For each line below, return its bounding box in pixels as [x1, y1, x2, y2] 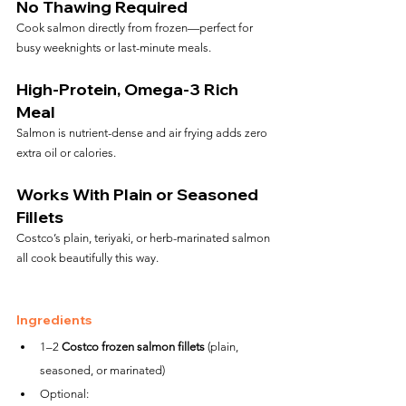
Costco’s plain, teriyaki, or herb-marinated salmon [16, 231, 273, 245]
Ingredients [16, 312, 92, 328]
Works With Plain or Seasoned [16, 184, 262, 205]
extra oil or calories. [16, 146, 116, 159]
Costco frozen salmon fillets [62, 340, 205, 353]
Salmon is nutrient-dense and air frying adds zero [16, 126, 270, 140]
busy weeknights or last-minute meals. [16, 41, 211, 54]
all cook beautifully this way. [16, 251, 159, 265]
